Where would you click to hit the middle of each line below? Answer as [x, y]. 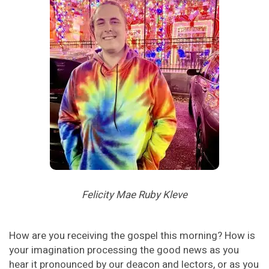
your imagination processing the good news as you [124, 250]
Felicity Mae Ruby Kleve [134, 195]
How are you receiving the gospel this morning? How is [132, 236]
